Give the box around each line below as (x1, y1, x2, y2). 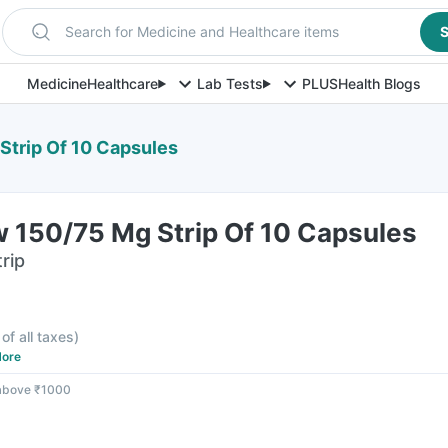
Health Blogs (337, 75, 421, 92)
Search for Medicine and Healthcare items (64, 23, 339, 40)
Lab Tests (197, 75, 263, 92)
